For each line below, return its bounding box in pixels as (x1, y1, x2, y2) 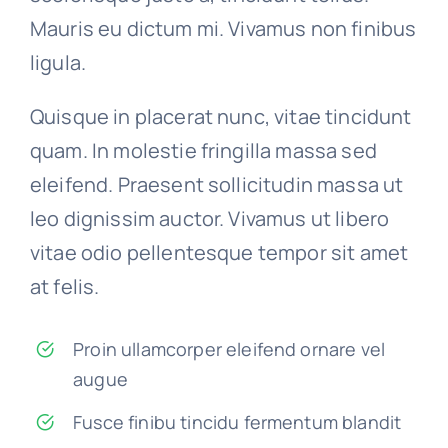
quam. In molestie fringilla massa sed (29, 137, 377, 165)
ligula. (29, 49, 87, 77)
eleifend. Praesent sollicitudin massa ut (29, 171, 404, 199)
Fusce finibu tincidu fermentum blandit (73, 409, 402, 434)
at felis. (29, 273, 100, 301)
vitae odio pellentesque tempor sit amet (29, 239, 409, 267)
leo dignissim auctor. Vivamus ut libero (29, 205, 390, 233)
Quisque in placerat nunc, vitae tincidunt (29, 103, 412, 131)
